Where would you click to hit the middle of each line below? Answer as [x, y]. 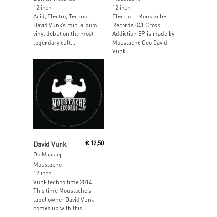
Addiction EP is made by [143, 33]
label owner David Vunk [64, 200]
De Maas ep [48, 155]
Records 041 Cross [136, 25]
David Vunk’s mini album [65, 25]
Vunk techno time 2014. [63, 182]
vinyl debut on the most [63, 33]
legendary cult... [54, 42]
